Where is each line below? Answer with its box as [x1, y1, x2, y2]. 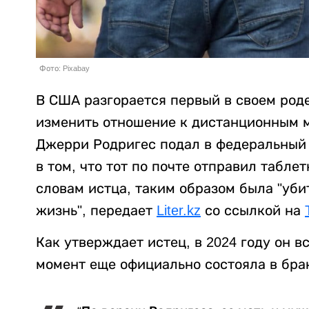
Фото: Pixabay [39, 64, 90, 73]
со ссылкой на [201, 203, 305, 219]
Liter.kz [157, 203, 201, 219]
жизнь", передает [36, 203, 157, 219]
